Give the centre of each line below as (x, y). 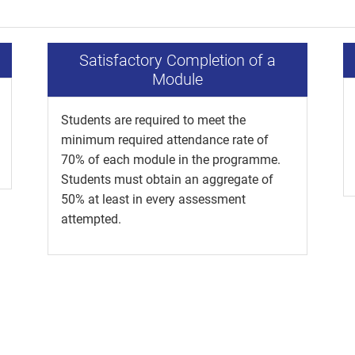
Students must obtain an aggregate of (167, 180)
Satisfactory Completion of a (177, 61)
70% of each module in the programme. (170, 160)
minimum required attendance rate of (164, 140)
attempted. (91, 219)
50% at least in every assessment (153, 200)
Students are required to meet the (153, 120)
